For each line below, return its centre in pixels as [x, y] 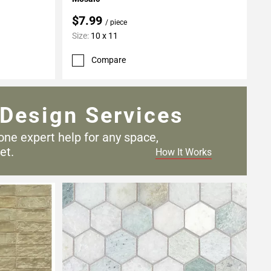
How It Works [183, 152]
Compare [108, 60]
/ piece [116, 23]
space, [141, 137]
